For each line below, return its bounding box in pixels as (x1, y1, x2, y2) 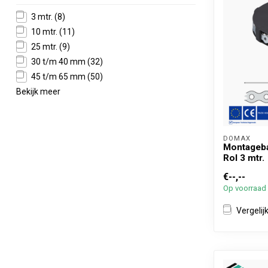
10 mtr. (31, 27, 59, 36)
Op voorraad (223, 184, 266, 193)
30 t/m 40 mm (31, 57, 87, 66)
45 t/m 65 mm (31, 72, 87, 81)
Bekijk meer (16, 87, 60, 96)
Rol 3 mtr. (223, 153, 264, 163)
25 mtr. (31, 42, 59, 51)
